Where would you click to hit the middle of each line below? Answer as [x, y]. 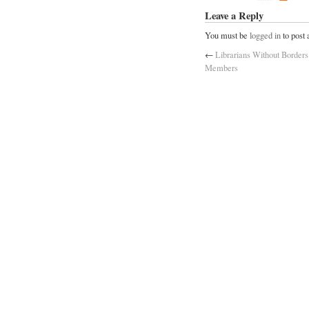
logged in [265, 35]
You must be [227, 35]
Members [221, 68]
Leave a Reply [234, 16]
